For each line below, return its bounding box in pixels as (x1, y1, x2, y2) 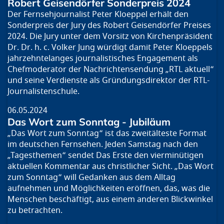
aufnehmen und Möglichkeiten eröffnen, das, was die (7, 182, 210, 195)
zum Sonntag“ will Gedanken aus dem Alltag (7, 171, 175, 184)
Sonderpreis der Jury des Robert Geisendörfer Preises (7, 19, 211, 32)
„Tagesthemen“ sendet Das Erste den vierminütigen (7, 149, 203, 162)
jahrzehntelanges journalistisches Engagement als (7, 52, 198, 65)
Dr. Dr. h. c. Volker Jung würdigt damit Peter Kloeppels (7, 41, 212, 54)
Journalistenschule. (7, 85, 79, 98)
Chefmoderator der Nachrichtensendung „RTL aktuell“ (7, 63, 214, 76)
